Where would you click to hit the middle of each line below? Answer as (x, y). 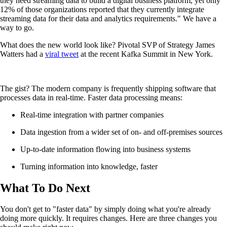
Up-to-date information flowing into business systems (105, 149)
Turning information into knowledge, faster (89, 166)
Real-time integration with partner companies (92, 115)
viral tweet (62, 54)
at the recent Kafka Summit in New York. (146, 54)
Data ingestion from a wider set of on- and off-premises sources (121, 132)
